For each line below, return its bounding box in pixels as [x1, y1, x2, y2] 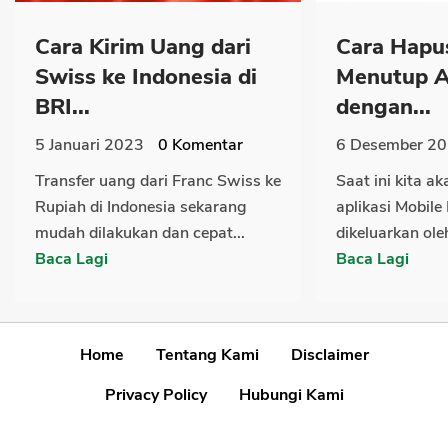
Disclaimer [290, 343, 369, 366]
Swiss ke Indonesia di [35, 61, 257, 92]
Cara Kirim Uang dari [35, 31, 251, 62]
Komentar [168, 133, 243, 156]
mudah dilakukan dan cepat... [35, 221, 245, 244]
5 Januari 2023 [35, 133, 144, 156]
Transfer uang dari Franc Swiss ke [35, 169, 281, 192]
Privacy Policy [104, 383, 207, 406]
